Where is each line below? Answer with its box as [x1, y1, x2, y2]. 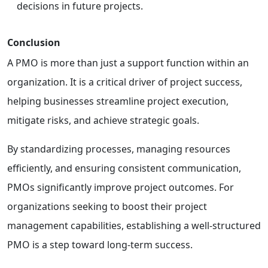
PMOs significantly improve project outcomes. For [7, 180, 234, 194]
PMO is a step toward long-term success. [7, 237, 193, 251]
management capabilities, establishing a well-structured [7, 218, 261, 232]
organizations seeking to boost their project [7, 199, 207, 213]
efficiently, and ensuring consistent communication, [7, 161, 241, 175]
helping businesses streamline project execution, [7, 94, 229, 108]
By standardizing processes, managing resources [7, 142, 230, 156]
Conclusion [7, 35, 60, 49]
